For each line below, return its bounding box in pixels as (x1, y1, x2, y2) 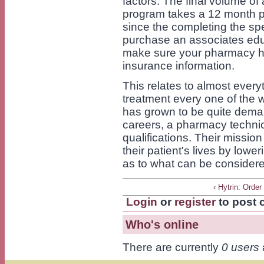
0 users (222, 240, 259, 253)
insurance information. (123, 59, 235, 72)
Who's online (126, 217, 199, 231)
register (174, 195, 216, 208)
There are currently (123, 240, 222, 253)
